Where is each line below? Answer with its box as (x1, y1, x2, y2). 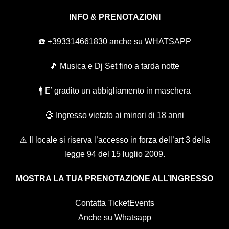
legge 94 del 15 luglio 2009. (64, 149, 165, 158)
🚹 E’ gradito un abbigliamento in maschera (38, 86, 191, 95)
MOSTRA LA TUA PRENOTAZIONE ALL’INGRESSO (16, 174, 213, 183)
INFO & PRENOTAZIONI (68, 12, 161, 21)
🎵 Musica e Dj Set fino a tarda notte (50, 61, 179, 71)
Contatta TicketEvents (75, 198, 154, 208)
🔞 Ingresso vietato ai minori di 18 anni (45, 110, 184, 120)
